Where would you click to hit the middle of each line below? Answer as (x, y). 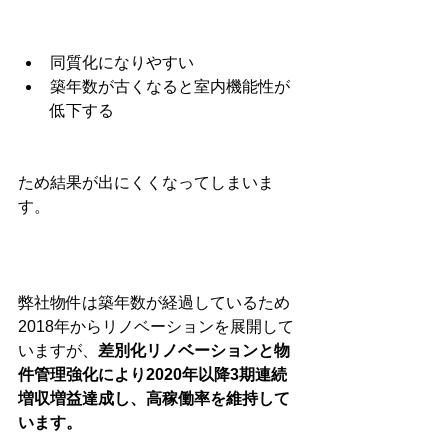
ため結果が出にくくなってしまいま (146, 182)
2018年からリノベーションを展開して (156, 326)
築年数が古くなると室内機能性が (170, 86)
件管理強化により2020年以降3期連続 (152, 374)
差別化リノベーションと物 (194, 350)
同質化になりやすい (122, 62)
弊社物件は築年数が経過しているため (154, 302)
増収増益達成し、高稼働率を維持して (154, 398)
